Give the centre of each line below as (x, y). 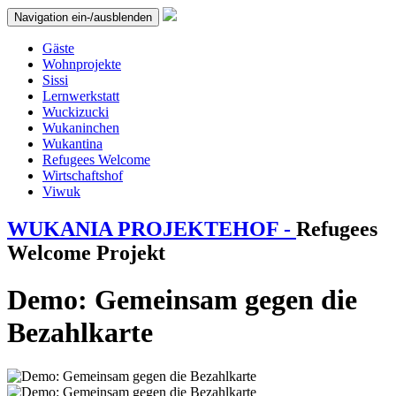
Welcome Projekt (86, 252)
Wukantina (72, 144)
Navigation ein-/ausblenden (83, 17)
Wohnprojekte (82, 64)
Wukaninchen (81, 128)
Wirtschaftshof (83, 175)
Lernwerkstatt (81, 96)
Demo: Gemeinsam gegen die (182, 300)
